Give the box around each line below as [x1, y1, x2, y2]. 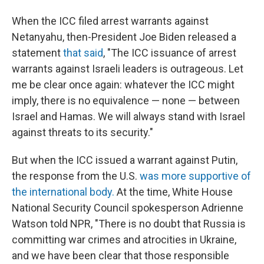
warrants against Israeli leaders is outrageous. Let [12, 62, 243, 75]
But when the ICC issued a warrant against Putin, [12, 153, 237, 166]
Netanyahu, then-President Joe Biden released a [12, 30, 236, 43]
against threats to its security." [12, 126, 153, 138]
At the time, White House [114, 185, 233, 198]
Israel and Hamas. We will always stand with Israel [12, 110, 245, 123]
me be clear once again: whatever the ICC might [12, 78, 235, 91]
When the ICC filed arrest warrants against [12, 14, 209, 27]
